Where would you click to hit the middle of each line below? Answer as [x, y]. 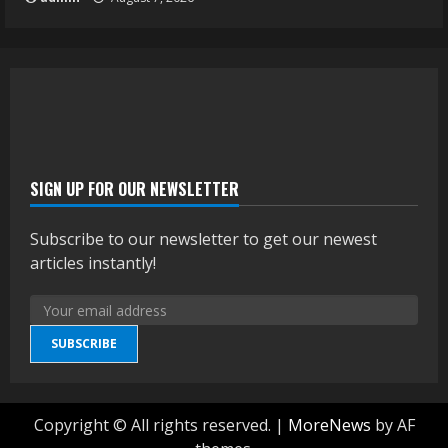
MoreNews [329, 425]
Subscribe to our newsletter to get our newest [203, 239]
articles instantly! [93, 263]
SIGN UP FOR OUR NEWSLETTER [134, 189]
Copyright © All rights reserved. [154, 425]
